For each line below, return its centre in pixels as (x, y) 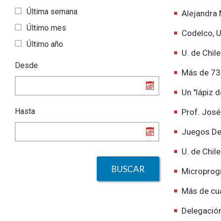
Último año (44, 44)
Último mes (45, 28)
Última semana (51, 12)
